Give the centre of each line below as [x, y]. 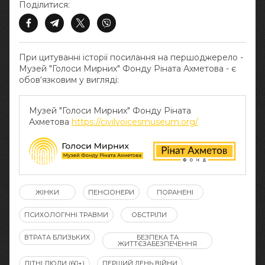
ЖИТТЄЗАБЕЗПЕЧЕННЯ [157, 243]
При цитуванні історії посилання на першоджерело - [131, 57]
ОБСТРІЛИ [149, 214]
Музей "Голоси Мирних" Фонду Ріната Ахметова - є [127, 68]
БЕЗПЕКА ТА [157, 237]
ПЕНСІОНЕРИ [111, 192]
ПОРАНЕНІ [175, 192]
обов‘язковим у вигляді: [69, 80]
